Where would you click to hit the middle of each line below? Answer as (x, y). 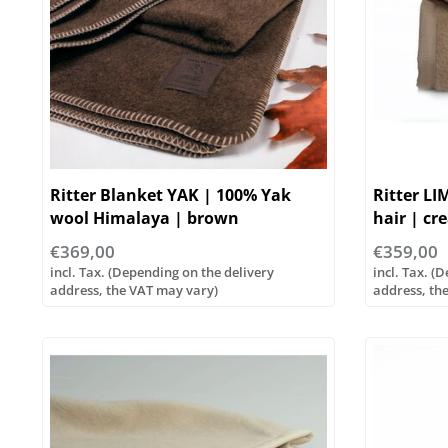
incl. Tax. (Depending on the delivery (162, 272)
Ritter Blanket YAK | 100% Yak (170, 195)
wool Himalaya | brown (144, 218)
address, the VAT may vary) (134, 290)
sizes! (394, 241)
